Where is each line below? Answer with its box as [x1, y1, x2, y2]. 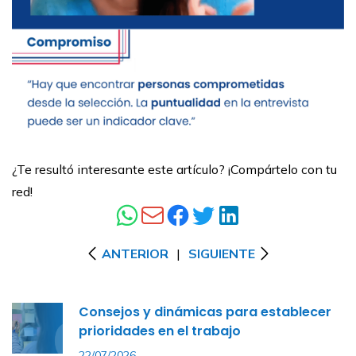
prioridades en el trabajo [79, 322, 241, 340]
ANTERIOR [101, 246, 168, 261]
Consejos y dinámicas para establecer [79, 303, 331, 321]
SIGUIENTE [188, 246, 255, 261]
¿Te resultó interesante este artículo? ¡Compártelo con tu [12, 161, 337, 177]
